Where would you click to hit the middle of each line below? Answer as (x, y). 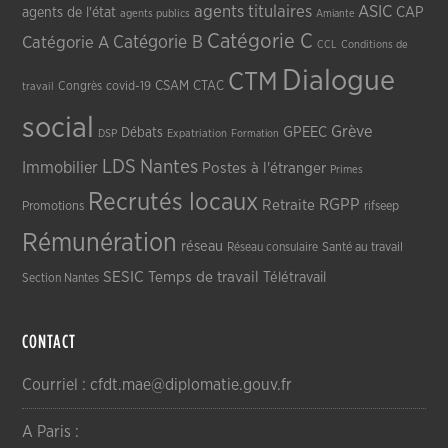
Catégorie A (66, 42)
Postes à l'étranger (264, 168)
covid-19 (129, 86)
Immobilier (60, 167)
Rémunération (100, 243)
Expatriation (197, 133)
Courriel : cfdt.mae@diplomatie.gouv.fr (157, 384)
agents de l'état (69, 12)
